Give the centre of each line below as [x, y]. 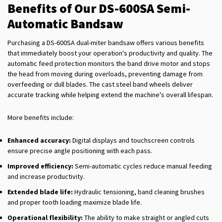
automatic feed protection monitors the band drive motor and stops [109, 64]
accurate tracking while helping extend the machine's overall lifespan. [110, 95]
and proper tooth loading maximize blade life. [75, 202]
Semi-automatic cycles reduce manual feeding [143, 166]
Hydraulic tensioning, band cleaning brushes [139, 192]
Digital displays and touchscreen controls [133, 140]
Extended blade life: [40, 192]
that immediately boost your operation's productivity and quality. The [110, 53]
